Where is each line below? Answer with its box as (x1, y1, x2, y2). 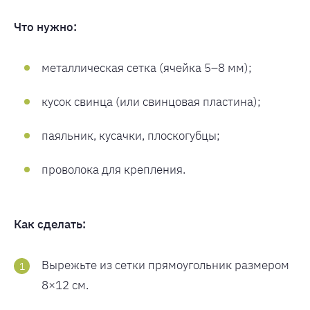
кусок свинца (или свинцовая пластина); (42, 94, 261, 109)
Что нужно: (14, 19, 77, 35)
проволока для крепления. (42, 162, 185, 177)
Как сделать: (14, 217, 86, 232)
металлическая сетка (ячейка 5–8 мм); (42, 60, 252, 75)
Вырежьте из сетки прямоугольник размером (42, 257, 289, 273)
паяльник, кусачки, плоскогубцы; (42, 128, 220, 143)
